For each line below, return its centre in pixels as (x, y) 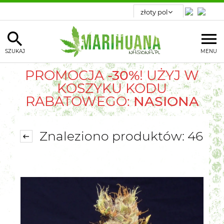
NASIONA (164, 101)
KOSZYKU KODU (112, 88)
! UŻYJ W (169, 75)
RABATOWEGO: (77, 101)
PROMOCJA (66, 75)
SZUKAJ (15, 51)
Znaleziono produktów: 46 (119, 136)
